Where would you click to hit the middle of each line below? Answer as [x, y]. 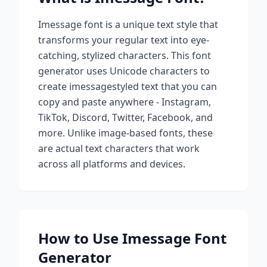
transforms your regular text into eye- [124, 40]
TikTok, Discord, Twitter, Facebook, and [125, 117]
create [54, 86]
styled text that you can [164, 86]
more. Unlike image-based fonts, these [125, 133]
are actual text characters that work [119, 148]
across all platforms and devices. [112, 164]
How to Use [80, 238]
